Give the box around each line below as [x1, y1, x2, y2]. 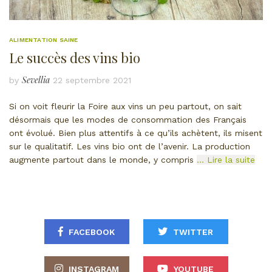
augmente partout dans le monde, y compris [9, 154, 197, 165]
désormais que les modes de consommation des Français [9, 114, 246, 124]
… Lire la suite [197, 154, 255, 165]
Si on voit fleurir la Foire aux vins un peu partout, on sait [9, 101, 242, 111]
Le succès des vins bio [9, 48, 140, 67]
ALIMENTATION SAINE [9, 36, 78, 43]
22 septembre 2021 [53, 75, 131, 85]
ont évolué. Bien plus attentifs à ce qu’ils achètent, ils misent [9, 127, 262, 138]
